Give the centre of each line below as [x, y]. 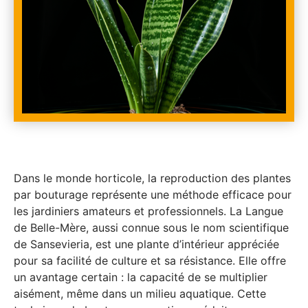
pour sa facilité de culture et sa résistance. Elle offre [150, 261]
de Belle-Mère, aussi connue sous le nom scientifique [151, 228]
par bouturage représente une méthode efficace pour [153, 195]
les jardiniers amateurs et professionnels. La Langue [148, 211]
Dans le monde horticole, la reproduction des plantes [152, 178]
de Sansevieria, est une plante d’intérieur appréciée [146, 244]
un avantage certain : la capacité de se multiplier [141, 277]
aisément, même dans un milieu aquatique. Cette [140, 294]
